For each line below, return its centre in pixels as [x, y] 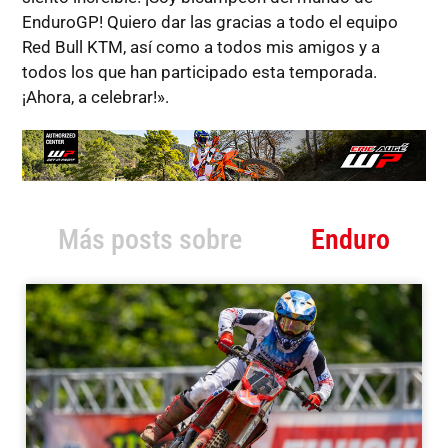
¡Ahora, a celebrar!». [95, 97]
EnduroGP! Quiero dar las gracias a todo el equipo [209, 22]
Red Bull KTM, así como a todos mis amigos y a [200, 47]
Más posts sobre [150, 240]
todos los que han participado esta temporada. [199, 72]
